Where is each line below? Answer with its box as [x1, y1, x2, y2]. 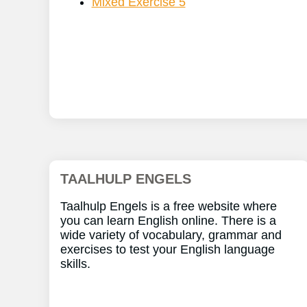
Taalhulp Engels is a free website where [60, 199, 277, 214]
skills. [60, 257, 90, 271]
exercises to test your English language [60, 243, 275, 257]
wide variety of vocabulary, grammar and [60, 228, 282, 243]
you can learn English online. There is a [60, 214, 276, 228]
